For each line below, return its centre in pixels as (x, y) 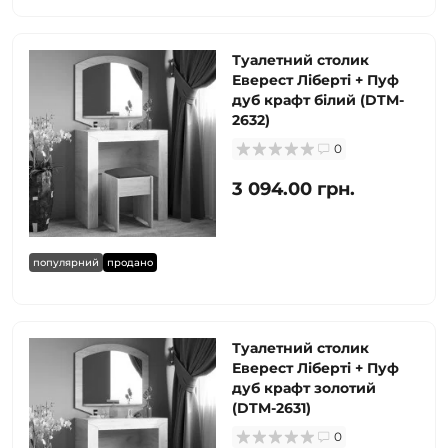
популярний (66, 262)
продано (130, 262)
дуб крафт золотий (304, 388)
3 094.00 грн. (293, 189)
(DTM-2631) (271, 408)
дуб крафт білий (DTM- (318, 100)
